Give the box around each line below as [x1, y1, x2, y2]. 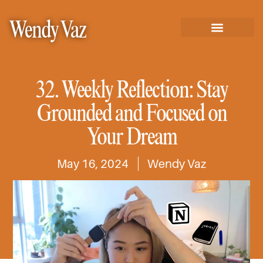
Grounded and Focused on [36, 98, 227, 126]
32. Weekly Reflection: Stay [35, 75, 228, 103]
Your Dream [86, 122, 177, 150]
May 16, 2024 [57, 156, 129, 171]
